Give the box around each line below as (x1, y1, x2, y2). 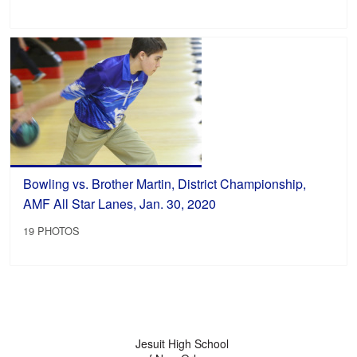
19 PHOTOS (23, 223, 80, 239)
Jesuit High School (135, 335, 229, 352)
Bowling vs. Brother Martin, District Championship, (23, 174, 307, 193)
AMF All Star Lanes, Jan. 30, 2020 (23, 194, 217, 213)
